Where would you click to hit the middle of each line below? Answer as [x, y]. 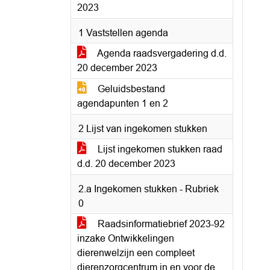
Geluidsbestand [130, 89]
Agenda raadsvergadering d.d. [161, 53]
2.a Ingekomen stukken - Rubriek [149, 189]
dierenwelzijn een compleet [136, 253]
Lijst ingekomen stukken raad [159, 149]
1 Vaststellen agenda [123, 33]
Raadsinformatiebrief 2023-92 [160, 224]
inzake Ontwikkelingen [126, 238]
